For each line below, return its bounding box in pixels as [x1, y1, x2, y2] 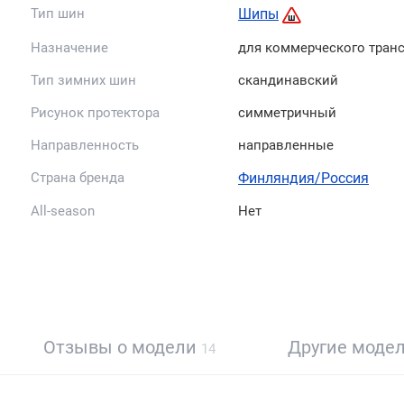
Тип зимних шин [31, 71, 136, 88]
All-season [31, 202, 95, 219]
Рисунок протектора [31, 104, 160, 121]
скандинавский [238, 71, 338, 88]
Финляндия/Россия [238, 169, 369, 187]
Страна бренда [31, 169, 124, 186]
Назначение [31, 39, 108, 56]
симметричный [238, 104, 336, 121]
